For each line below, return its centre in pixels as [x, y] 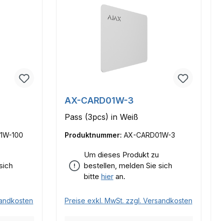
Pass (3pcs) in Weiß [101, 117]
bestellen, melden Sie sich [128, 166]
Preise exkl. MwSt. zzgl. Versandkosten [128, 201]
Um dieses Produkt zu [121, 155]
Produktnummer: [94, 135]
